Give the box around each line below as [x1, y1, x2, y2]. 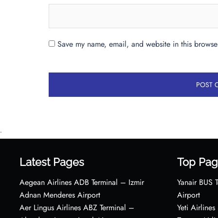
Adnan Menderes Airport [19, 189, 100, 200]
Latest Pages [19, 155, 84, 168]
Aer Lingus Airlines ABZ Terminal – [19, 201, 134, 213]
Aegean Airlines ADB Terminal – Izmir [19, 176, 144, 188]
